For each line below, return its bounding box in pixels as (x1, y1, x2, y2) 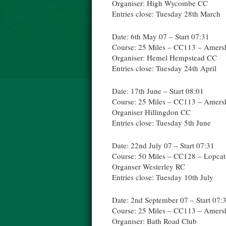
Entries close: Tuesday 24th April (112, 63, 216, 73)
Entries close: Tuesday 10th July (112, 172, 213, 182)
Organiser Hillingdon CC (112, 107, 191, 117)
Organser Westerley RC (112, 161, 185, 172)
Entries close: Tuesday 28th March (112, 9, 220, 19)
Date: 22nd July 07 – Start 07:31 (112, 140, 214, 150)
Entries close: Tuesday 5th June (112, 118, 211, 128)
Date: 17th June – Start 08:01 (112, 86, 204, 96)
